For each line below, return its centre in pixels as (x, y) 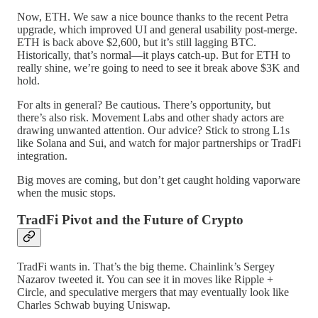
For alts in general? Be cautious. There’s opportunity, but (144, 104)
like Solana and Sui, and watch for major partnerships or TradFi (159, 143)
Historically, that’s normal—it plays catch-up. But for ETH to (154, 55)
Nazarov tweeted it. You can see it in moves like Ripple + (145, 279)
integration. (42, 155)
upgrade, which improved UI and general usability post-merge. (157, 29)
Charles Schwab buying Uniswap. (94, 305)
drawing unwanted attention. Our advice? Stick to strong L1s (153, 130)
